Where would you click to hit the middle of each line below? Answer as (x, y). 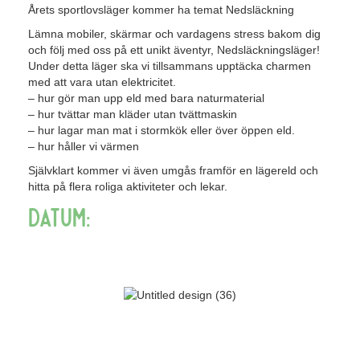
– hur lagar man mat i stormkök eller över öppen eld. (162, 130)
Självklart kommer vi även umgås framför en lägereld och (173, 170)
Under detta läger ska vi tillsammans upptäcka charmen (170, 66)
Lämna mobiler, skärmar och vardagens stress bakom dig (174, 34)
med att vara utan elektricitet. (102, 82)
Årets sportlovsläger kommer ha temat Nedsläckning (161, 10)
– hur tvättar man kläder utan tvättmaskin (133, 114)
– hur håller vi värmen (84, 146)
